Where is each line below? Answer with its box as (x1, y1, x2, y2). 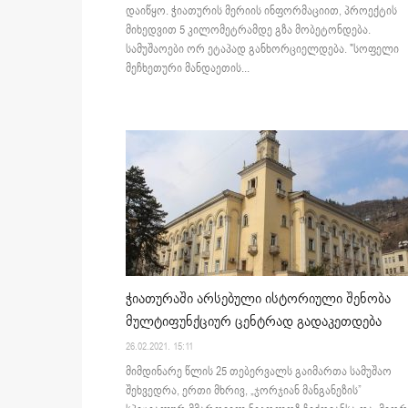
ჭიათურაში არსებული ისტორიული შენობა (126, 288, 391, 309)
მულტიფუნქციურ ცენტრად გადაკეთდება (126, 311, 382, 331)
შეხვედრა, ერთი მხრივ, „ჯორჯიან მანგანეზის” (126, 382, 362, 399)
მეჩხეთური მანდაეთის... (126, 59, 250, 76)
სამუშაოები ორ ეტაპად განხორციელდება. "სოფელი (126, 40, 399, 57)
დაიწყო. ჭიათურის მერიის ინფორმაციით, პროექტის (126, 2, 397, 19)
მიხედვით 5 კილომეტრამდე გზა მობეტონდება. (126, 21, 371, 38)
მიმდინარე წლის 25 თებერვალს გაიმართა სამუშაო (126, 362, 392, 380)
